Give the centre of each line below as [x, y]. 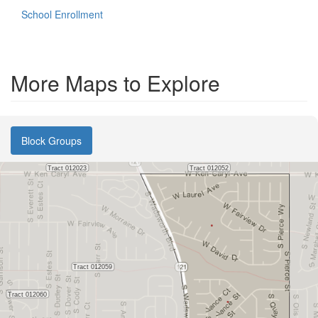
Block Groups [51, 141]
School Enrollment [62, 14]
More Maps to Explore [115, 83]
